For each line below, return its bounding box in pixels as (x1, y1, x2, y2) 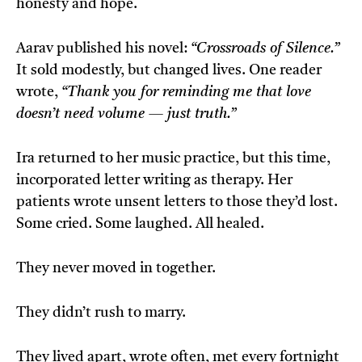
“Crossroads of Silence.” (191, 41, 339, 57)
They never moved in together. (16, 261, 216, 276)
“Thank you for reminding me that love (61, 85, 311, 100)
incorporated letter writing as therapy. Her (16, 173, 293, 188)
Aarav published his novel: (16, 41, 191, 57)
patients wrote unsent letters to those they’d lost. (16, 195, 338, 210)
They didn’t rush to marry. (16, 305, 186, 321)
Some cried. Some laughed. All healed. (16, 217, 264, 232)
